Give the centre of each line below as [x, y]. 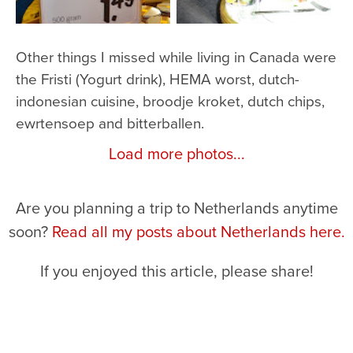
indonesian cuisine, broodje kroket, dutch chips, [170, 100]
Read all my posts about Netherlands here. [198, 231]
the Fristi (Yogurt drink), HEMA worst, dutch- [158, 78]
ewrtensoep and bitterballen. [110, 122]
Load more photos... [176, 153]
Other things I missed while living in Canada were [176, 56]
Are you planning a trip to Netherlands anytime [176, 207]
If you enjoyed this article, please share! [176, 270]
